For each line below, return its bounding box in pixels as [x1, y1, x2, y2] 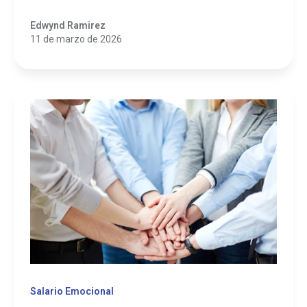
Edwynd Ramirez [30, 19, 106, 31]
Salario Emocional [30, 285, 114, 297]
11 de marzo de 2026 [30, 33, 122, 45]
